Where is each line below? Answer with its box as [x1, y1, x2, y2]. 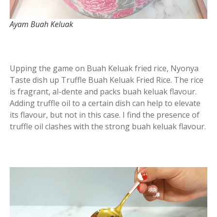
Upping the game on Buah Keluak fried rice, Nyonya [10, 63, 199, 74]
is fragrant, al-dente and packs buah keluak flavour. [10, 86, 197, 97]
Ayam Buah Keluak [10, 19, 73, 30]
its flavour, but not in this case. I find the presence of [10, 109, 200, 121]
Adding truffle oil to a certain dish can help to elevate [10, 98, 201, 109]
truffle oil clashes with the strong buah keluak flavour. [10, 121, 206, 132]
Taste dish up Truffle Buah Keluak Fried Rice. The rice [10, 75, 203, 86]
